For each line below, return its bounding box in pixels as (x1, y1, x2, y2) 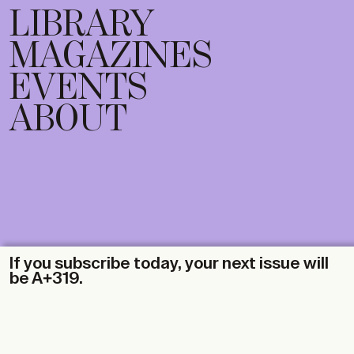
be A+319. (9, 270, 83, 287)
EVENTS (9, 70, 147, 107)
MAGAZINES (9, 38, 212, 76)
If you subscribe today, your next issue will (9, 255, 329, 272)
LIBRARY (9, 6, 154, 44)
